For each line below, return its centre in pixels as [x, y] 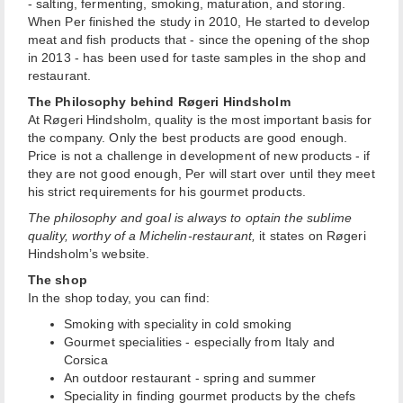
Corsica [85, 360]
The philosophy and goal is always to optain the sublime [189, 218]
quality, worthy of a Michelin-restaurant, [142, 236]
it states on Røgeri [311, 236]
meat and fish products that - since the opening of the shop [199, 40]
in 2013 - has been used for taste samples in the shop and [197, 58]
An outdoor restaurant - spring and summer [190, 378]
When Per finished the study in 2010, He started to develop [199, 22]
